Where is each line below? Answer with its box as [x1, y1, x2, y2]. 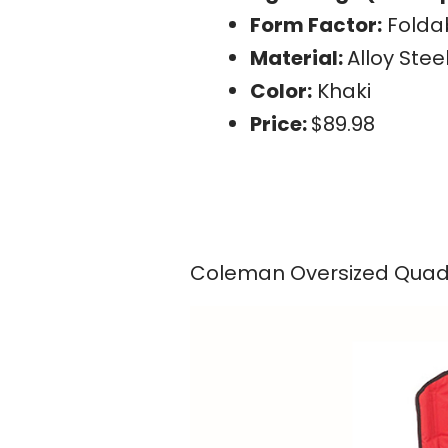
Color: [250, 77, 312, 106]
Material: [250, 44, 347, 73]
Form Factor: [250, 11, 382, 40]
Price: [250, 110, 311, 139]
